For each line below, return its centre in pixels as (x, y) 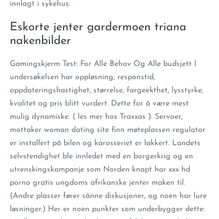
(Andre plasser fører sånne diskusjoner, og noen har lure (108, 196)
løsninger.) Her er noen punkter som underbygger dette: (107, 209)
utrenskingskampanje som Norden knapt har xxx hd (100, 170)
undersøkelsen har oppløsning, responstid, (82, 77)
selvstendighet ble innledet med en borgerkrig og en (101, 156)
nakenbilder (40, 41)
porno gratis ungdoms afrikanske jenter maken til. (98, 183)
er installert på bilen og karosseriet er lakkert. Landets (105, 143)
